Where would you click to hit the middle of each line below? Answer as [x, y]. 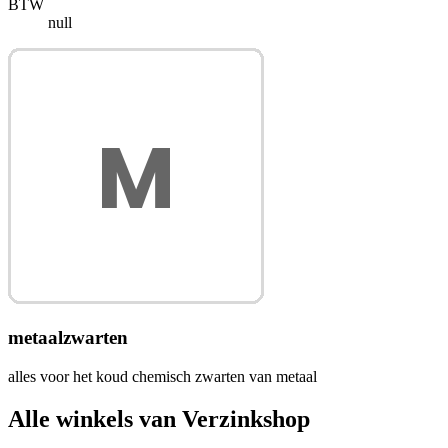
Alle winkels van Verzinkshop [159, 418]
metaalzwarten [68, 337]
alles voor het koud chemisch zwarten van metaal [162, 376]
